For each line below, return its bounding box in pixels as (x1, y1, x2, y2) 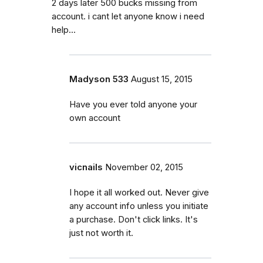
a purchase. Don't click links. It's (69, 214, 198, 225)
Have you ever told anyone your (69, 99, 197, 110)
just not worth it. (69, 227, 133, 238)
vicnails (69, 161, 103, 173)
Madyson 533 (69, 73, 129, 85)
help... (52, 24, 76, 35)
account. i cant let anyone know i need (52, 11, 204, 22)
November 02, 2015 (105, 161, 183, 173)
